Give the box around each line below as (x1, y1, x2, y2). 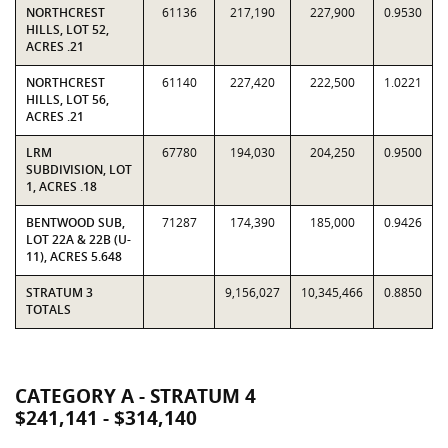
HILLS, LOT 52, (26, 21, 109, 38)
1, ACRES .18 (26, 178, 97, 195)
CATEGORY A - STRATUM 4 (15, 383, 256, 409)
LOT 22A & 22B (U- (26, 231, 131, 248)
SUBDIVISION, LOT (26, 161, 132, 178)
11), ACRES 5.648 (26, 248, 122, 265)
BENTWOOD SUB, (26, 214, 125, 231)
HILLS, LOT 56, (26, 91, 109, 108)
